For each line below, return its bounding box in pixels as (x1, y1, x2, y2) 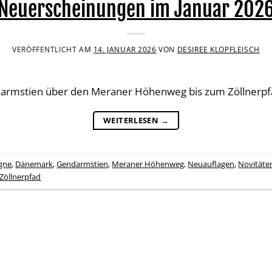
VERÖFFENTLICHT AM (12, 44, 93, 54)
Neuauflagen (188, 158, 235, 169)
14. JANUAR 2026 (93, 44, 157, 54)
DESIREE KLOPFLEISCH (177, 44, 260, 54)
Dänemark (15, 158, 53, 169)
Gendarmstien (56, 158, 109, 169)
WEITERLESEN (103, 115, 161, 126)
